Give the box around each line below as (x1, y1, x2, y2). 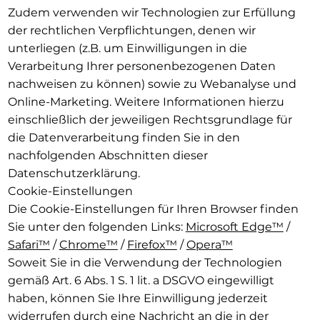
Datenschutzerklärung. (7, 166, 140, 180)
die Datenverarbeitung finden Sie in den (7, 130, 240, 144)
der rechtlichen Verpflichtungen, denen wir (7, 23, 256, 37)
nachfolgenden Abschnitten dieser (7, 148, 208, 162)
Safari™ (7, 237, 50, 251)
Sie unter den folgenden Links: (7, 219, 186, 234)
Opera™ (186, 237, 233, 251)
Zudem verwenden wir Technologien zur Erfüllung (7, 5, 296, 19)
